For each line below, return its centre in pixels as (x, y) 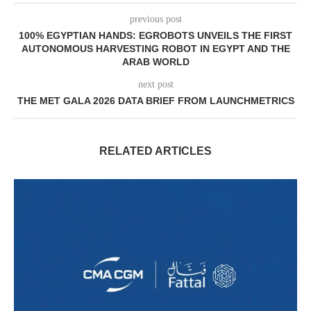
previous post (155, 19)
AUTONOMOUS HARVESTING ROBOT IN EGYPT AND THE (155, 49)
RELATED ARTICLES (155, 151)
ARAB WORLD (155, 62)
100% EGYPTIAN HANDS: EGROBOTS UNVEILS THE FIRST (155, 36)
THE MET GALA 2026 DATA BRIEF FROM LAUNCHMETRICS (155, 101)
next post (155, 85)
